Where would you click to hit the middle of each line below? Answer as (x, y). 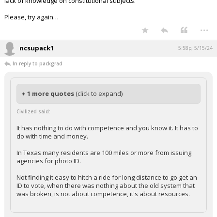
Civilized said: (33, 111)
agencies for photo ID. (49, 161)
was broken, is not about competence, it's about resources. (103, 194)
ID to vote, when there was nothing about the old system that (106, 186)
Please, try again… (31, 17)
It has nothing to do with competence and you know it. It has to (107, 128)
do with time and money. (52, 136)
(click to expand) (99, 93)
